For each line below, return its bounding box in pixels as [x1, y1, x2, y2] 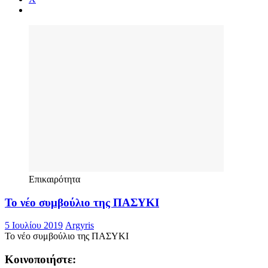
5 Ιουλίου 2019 [5, 231, 63, 242]
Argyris [65, 231, 94, 242]
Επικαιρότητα [29, 184, 80, 195]
